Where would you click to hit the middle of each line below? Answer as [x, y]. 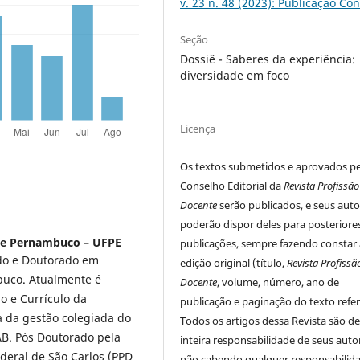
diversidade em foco [235, 76]
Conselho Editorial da [232, 186]
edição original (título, [234, 263]
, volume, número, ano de [278, 282]
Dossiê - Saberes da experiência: [268, 59]
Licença [198, 129]
